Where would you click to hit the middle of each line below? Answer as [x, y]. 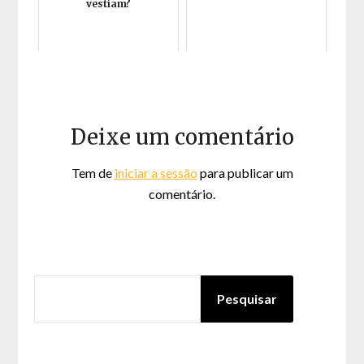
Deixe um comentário [182, 137]
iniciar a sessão [156, 173]
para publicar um [245, 173]
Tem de [93, 173]
